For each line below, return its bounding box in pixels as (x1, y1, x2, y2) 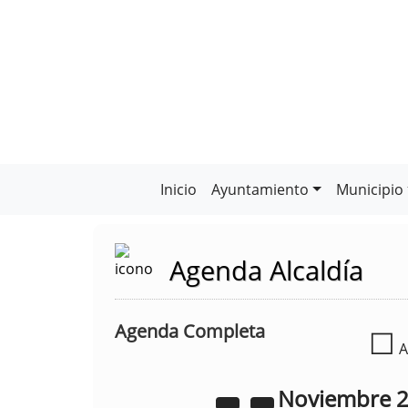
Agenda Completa (115, 319, 265, 343)
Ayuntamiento (211, 179, 310, 199)
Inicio (160, 179, 198, 199)
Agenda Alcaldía (169, 252, 363, 288)
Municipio (335, 179, 403, 199)
